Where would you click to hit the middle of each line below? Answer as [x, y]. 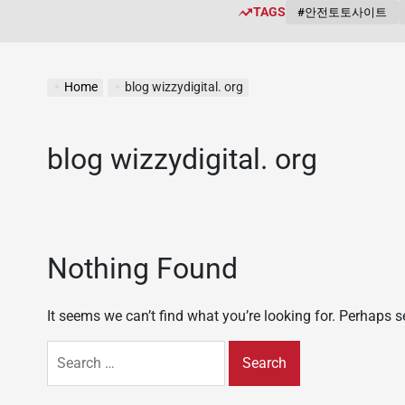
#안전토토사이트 [342, 12]
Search [68, 350]
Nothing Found [142, 269]
